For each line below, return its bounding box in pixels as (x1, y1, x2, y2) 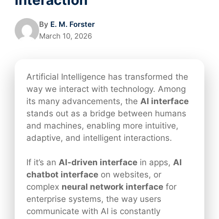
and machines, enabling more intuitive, (26, 120, 178, 131)
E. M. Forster (50, 19, 95, 29)
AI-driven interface (59, 157, 137, 168)
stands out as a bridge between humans (26, 108, 186, 118)
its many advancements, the (26, 96, 140, 106)
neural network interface (62, 182, 163, 192)
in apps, (137, 157, 173, 168)
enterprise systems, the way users (26, 194, 161, 204)
